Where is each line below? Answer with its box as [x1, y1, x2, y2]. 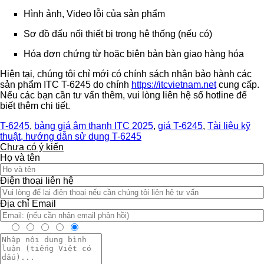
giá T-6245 [158, 121, 203, 131]
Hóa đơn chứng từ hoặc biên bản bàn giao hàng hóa [24, 49, 244, 60]
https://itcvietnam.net [131, 80, 216, 90]
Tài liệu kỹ [207, 121, 250, 131]
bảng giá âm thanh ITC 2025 [34, 121, 153, 131]
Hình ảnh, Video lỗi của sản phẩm [24, 9, 165, 19]
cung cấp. [216, 80, 259, 90]
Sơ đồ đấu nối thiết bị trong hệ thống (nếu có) [24, 29, 212, 39]
